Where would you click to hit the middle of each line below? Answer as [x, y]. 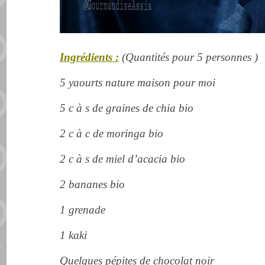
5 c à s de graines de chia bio [127, 108]
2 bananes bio [93, 184]
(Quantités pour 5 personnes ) [189, 57]
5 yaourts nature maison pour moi [138, 82]
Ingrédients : [90, 57]
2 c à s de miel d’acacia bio [123, 159]
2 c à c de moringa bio [112, 133]
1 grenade [83, 209]
